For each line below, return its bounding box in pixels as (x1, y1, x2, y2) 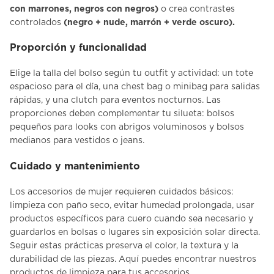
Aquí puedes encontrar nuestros (119, 254, 256, 264)
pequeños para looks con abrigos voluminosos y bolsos (10, 123, 244, 132)
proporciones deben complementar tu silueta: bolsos (10, 109, 234, 119)
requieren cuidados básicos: (113, 187, 234, 196)
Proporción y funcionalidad (10, 43, 147, 53)
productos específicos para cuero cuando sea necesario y (10, 214, 253, 223)
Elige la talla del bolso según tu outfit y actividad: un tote (10, 69, 253, 78)
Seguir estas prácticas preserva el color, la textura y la (10, 241, 239, 250)
